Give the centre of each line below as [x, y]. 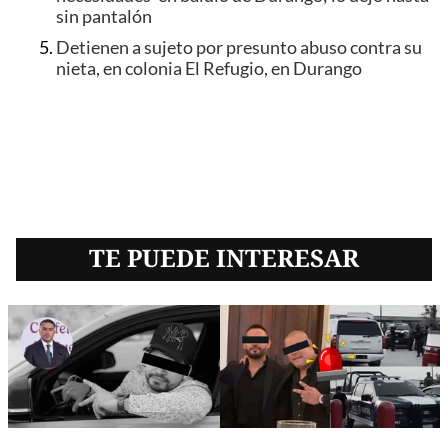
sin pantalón [104, 17]
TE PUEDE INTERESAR [224, 257]
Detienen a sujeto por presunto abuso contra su [239, 47]
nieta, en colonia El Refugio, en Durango [209, 68]
